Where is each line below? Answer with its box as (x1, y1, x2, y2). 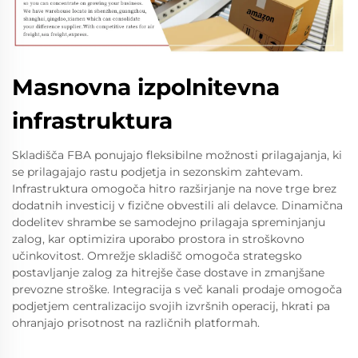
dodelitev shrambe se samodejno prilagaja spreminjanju (12, 214, 325, 229)
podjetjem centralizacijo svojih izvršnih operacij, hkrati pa (12, 298, 330, 313)
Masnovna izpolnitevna (12, 73, 280, 101)
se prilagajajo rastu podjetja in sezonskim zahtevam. (12, 164, 303, 179)
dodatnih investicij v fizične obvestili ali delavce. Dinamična (12, 197, 343, 213)
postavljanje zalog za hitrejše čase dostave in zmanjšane (12, 265, 324, 280)
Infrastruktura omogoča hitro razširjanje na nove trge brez (12, 181, 336, 196)
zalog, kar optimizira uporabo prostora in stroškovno (12, 231, 304, 246)
